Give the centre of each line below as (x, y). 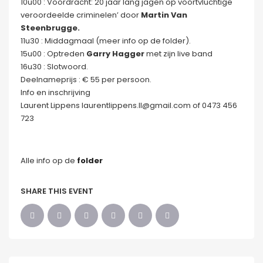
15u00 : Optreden (53, 54)
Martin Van (164, 15)
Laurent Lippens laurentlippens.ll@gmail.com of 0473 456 (129, 105)
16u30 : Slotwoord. (54, 67)
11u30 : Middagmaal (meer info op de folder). (106, 41)
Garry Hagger (115, 54)
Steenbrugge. (50, 28)
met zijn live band (178, 54)
